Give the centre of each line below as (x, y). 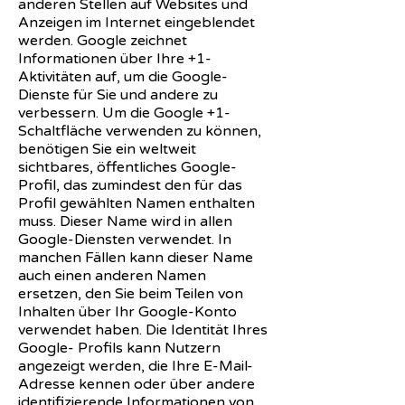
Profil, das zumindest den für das (130, 185)
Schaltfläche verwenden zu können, (140, 131)
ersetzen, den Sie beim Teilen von (131, 293)
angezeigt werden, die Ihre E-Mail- (136, 366)
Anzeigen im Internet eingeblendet (137, 22)
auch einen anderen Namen (112, 275)
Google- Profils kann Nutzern (119, 348)
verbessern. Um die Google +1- (124, 113)
